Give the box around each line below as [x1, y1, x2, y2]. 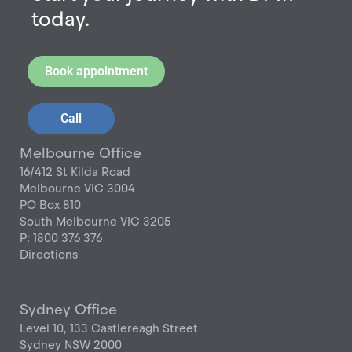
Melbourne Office [20, 144, 142, 163]
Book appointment [45, 64, 148, 79]
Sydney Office [20, 299, 118, 318]
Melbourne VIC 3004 [20, 181, 136, 196]
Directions [20, 247, 79, 262]
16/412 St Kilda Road [20, 164, 131, 180]
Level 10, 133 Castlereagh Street [20, 320, 199, 335]
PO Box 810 [20, 197, 82, 213]
